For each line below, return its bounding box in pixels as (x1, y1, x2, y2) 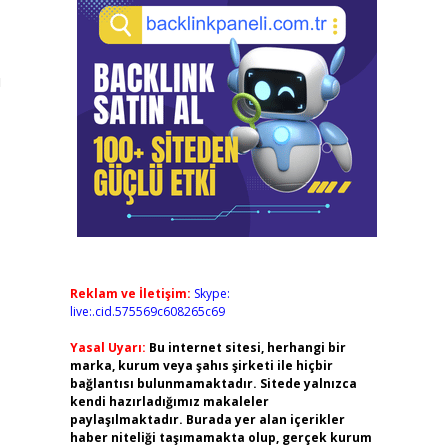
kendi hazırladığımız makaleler (69, 393, 269, 410)
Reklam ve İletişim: (69, 285, 191, 302)
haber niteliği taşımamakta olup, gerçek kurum (69, 429, 372, 446)
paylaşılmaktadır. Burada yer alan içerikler (69, 411, 345, 428)
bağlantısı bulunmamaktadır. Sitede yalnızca (69, 375, 357, 392)
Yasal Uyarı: (69, 339, 146, 356)
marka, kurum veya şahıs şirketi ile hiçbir (69, 357, 333, 374)
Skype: (193, 285, 230, 302)
